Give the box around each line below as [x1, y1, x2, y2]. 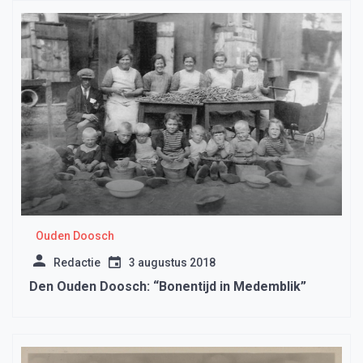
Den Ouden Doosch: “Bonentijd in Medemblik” [29, 279, 306, 295]
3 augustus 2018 [129, 256, 216, 270]
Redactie [53, 256, 100, 270]
